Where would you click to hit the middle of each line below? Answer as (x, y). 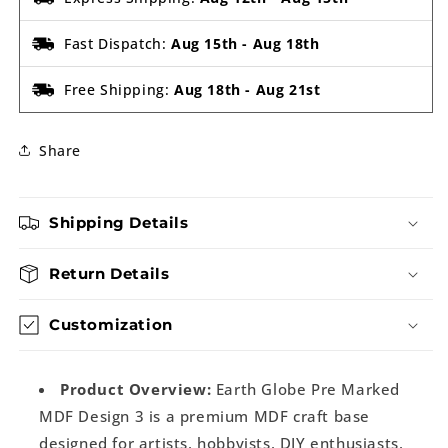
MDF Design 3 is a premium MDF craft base (205, 416)
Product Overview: (136, 389)
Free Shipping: (119, 89)
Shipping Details (119, 222)
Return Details (109, 273)
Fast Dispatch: (117, 43)
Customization (111, 324)
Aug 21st (288, 89)
